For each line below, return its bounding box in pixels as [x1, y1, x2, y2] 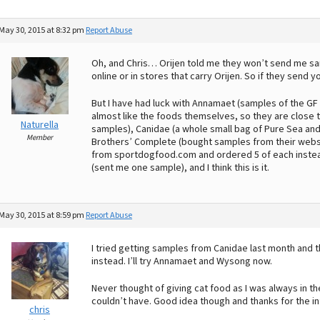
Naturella [21, 118, 59, 132]
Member [26, 132, 53, 143]
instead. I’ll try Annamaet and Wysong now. [91, 254, 272, 269]
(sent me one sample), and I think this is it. [91, 161, 269, 175]
